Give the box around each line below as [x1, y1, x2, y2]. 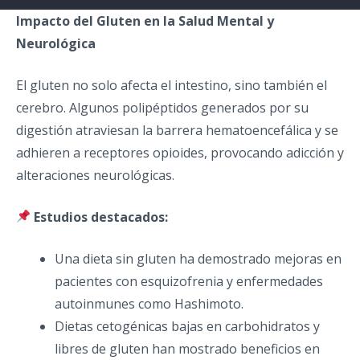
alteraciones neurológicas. [16, 166, 174, 184]
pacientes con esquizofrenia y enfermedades [55, 272, 323, 290]
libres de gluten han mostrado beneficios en [55, 339, 320, 358]
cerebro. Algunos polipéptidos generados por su [16, 98, 309, 117]
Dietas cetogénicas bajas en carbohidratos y [55, 317, 320, 335]
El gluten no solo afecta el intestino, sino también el [16, 76, 327, 94]
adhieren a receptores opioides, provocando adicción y [16, 143, 344, 162]
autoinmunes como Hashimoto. [55, 294, 243, 313]
